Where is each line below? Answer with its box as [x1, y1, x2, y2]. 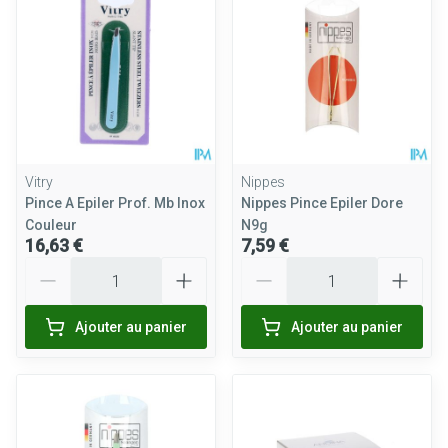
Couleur [25, 217, 77, 233]
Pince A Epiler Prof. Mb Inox [25, 195, 205, 211]
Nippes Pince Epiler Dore [241, 195, 403, 211]
